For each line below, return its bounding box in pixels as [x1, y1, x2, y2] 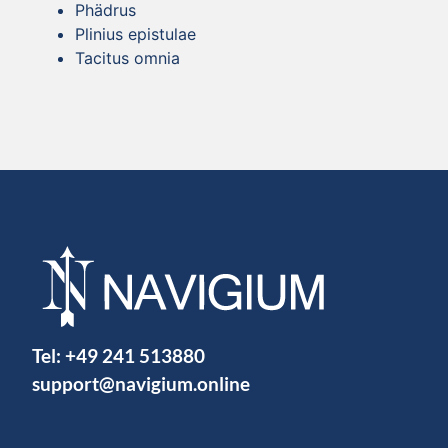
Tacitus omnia [75, 47, 180, 68]
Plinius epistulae [75, 23, 196, 44]
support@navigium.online [32, 371, 250, 395]
